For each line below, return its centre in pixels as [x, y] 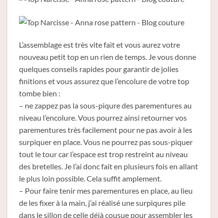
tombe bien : [40, 93]
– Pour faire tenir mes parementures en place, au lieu [106, 190]
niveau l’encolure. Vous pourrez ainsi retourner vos [103, 117]
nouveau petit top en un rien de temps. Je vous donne [108, 56]
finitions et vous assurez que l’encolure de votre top [104, 81]
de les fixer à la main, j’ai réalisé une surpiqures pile [102, 202]
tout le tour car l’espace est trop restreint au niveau [103, 154]
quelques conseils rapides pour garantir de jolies [99, 69]
